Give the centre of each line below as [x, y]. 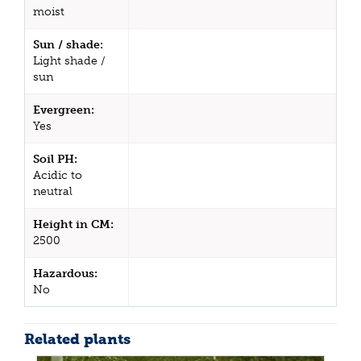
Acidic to [58, 175]
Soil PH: [55, 159]
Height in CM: [73, 224]
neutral [53, 191]
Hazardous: [65, 273]
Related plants [77, 339]
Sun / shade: [68, 44]
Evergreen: [64, 110]
